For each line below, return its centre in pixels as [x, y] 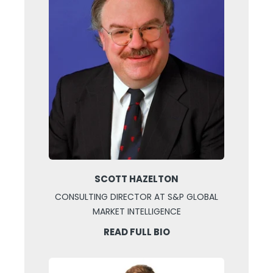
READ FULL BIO [136, 232]
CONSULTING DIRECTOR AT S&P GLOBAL [136, 197]
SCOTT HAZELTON [136, 179]
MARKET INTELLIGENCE [136, 212]
